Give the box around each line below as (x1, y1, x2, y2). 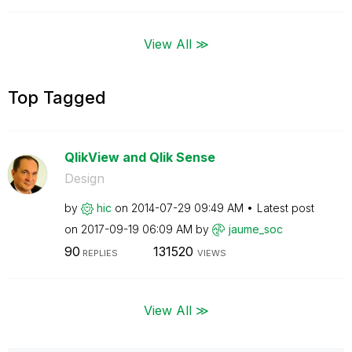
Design (64, 170, 104, 186)
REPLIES (79, 247, 118, 258)
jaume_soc (228, 222, 283, 236)
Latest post (256, 200, 314, 214)
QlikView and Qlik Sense (64, 148, 215, 165)
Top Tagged (8, 86, 106, 108)
